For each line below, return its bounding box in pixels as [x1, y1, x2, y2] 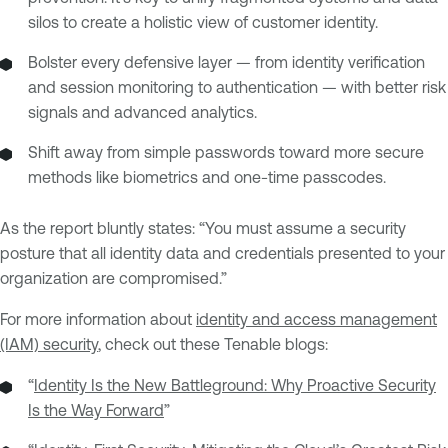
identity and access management [196, 309, 437, 328]
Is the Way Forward [28, 400, 164, 419]
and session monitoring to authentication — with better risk [28, 77, 446, 96]
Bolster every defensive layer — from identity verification [28, 52, 425, 71]
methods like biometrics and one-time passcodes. [28, 167, 390, 186]
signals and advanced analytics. [28, 102, 257, 121]
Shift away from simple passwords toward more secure [28, 142, 424, 161]
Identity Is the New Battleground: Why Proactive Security [34, 375, 436, 394]
